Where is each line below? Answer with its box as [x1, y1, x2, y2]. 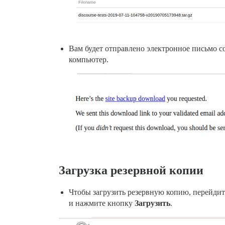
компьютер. [69, 55, 108, 64]
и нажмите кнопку [69, 199, 135, 208]
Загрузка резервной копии [59, 164, 203, 177]
